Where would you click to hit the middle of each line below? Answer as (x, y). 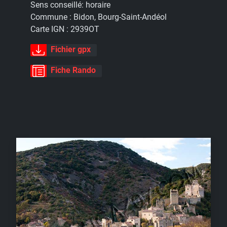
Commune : (52, 17)
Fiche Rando (73, 70)
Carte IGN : (50, 29)
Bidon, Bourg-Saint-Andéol (120, 17)
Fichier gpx (71, 49)
